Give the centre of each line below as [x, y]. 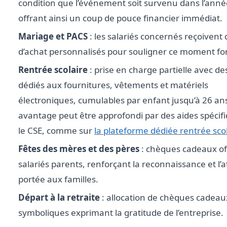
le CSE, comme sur [56, 131]
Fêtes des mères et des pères [79, 149]
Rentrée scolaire [53, 70]
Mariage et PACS [53, 36]
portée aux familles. [58, 179]
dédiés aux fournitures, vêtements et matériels [113, 85]
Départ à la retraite [59, 198]
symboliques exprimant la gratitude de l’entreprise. [121, 213]
